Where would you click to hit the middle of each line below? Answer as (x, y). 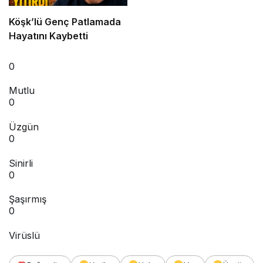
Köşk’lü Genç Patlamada (65, 21)
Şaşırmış (28, 199)
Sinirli (21, 163)
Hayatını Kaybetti (48, 36)
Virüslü (24, 235)
